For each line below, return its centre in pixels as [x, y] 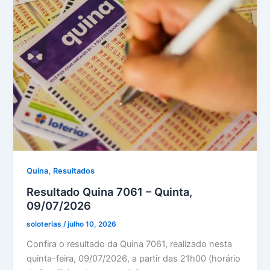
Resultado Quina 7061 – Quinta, [110, 192]
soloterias [45, 224]
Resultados [74, 171]
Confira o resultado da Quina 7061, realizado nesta [130, 244]
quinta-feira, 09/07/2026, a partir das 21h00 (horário [134, 258]
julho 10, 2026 [92, 224]
